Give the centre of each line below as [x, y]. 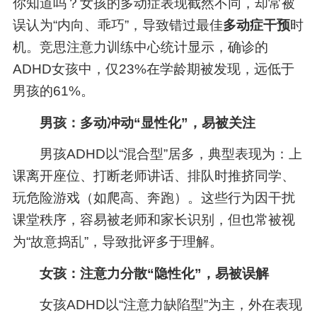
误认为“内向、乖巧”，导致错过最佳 [117, 25]
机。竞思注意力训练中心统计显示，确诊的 [140, 47]
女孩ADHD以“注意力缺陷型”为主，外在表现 [171, 305]
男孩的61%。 [53, 91]
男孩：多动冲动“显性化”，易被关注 [147, 122]
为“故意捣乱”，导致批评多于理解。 [117, 242]
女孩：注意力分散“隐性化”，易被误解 [154, 273]
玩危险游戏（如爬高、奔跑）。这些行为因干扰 [154, 198]
